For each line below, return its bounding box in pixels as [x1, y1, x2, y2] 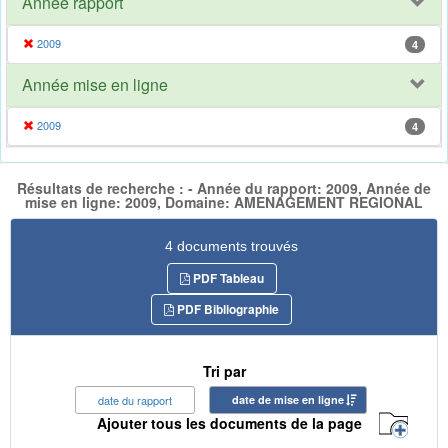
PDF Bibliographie [174, 299, 279, 318]
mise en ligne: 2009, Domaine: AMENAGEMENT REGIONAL [25, 192, 423, 213]
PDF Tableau [189, 268, 264, 287]
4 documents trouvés [165, 237, 298, 254]
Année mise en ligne [22, 73, 168, 97]
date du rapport [98, 391, 172, 408]
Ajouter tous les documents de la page [97, 413, 362, 434]
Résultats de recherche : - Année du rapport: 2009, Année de [17, 178, 431, 199]
